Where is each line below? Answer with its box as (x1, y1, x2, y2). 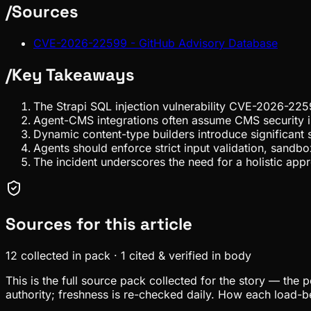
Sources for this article (6, 212, 192, 235)
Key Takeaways (12, 63, 135, 85)
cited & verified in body (129, 248, 251, 262)
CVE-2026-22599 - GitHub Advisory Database (33, 36, 278, 50)
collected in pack (21, 248, 110, 262)
